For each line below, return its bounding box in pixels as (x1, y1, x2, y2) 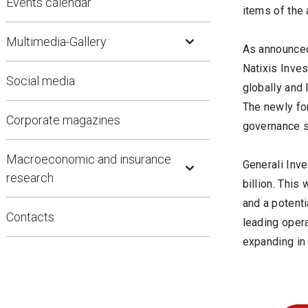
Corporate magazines (6, 113, 120, 127)
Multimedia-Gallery (6, 34, 107, 49)
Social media (6, 74, 75, 88)
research (6, 170, 54, 185)
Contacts (6, 210, 54, 224)
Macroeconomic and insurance (6, 152, 171, 166)
